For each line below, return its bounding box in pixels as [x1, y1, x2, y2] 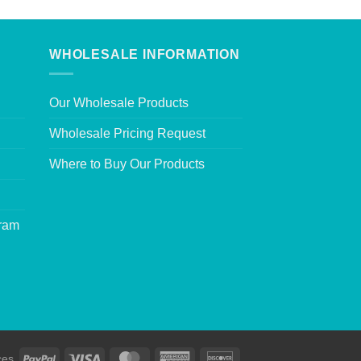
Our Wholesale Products [49, 96, 189, 110]
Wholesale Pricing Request [49, 127, 205, 141]
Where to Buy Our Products [49, 157, 205, 172]
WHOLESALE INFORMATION [49, 47, 240, 61]
